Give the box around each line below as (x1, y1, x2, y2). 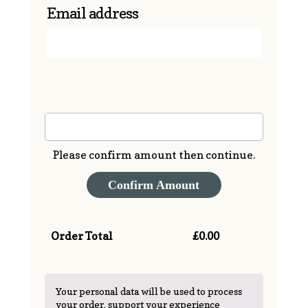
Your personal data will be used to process (55, 285, 242, 297)
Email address (46, 4, 141, 22)
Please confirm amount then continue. (52, 148, 255, 162)
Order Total (51, 229, 113, 243)
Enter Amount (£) (100, 90, 208, 107)
